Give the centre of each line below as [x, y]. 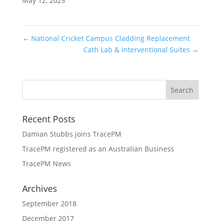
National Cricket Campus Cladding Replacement [109, 38]
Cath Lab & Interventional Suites [138, 50]
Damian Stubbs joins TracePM [72, 134]
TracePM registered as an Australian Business [98, 149]
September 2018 [49, 204]
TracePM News [46, 164]
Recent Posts [49, 119]
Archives [39, 189]
